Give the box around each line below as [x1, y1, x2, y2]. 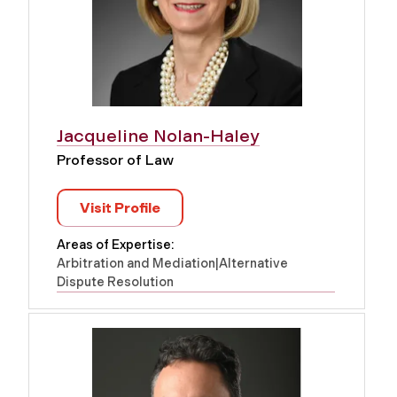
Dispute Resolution [57, 273, 174, 290]
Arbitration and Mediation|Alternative [57, 254, 288, 271]
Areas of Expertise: [57, 236, 174, 253]
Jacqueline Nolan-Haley [57, 124, 260, 146]
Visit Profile [80, 198, 160, 216]
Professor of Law [57, 151, 174, 168]
